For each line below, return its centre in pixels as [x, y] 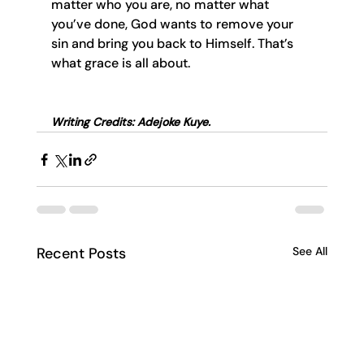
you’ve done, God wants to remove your [173, 24]
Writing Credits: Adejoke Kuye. [130, 122]
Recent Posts [81, 254]
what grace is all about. [120, 63]
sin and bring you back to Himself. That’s [173, 44]
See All [310, 251]
